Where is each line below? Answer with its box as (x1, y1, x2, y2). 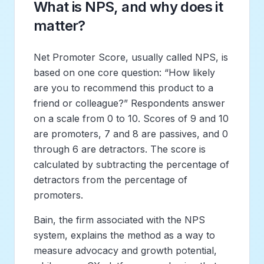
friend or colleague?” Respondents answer (34, 97, 225, 109)
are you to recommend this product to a (34, 81, 213, 94)
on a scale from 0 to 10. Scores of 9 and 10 (34, 112, 229, 124)
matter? (34, 16, 85, 34)
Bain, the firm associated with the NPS (34, 213, 205, 226)
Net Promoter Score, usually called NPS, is (34, 51, 228, 63)
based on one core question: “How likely (34, 66, 215, 78)
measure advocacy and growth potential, (34, 244, 217, 256)
